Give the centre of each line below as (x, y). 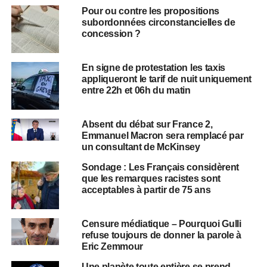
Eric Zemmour (112, 246)
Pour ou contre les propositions (150, 11)
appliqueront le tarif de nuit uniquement (167, 79)
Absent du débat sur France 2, (147, 124)
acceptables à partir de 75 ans (146, 190)
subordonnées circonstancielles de (158, 22)
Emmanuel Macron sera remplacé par (162, 136)
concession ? (111, 34)
